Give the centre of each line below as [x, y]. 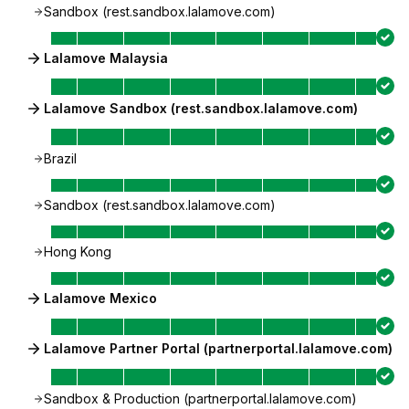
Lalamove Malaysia [106, 58]
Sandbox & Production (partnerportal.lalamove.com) [200, 399]
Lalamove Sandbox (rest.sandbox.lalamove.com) [201, 108]
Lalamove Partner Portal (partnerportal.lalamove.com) [218, 348]
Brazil [60, 158]
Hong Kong [78, 252]
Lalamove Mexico [100, 298]
